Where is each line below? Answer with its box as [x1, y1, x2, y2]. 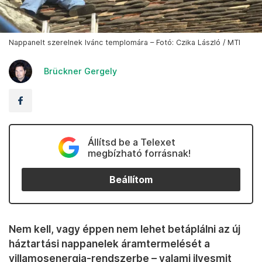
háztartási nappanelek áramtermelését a [9, 237, 210, 250]
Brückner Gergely [44, 66, 117, 77]
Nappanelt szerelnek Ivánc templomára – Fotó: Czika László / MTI [9, 38, 240, 47]
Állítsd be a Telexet [87, 136, 175, 149]
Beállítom [109, 174, 153, 185]
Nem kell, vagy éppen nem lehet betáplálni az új [9, 223, 240, 236]
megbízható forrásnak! [87, 147, 191, 160]
